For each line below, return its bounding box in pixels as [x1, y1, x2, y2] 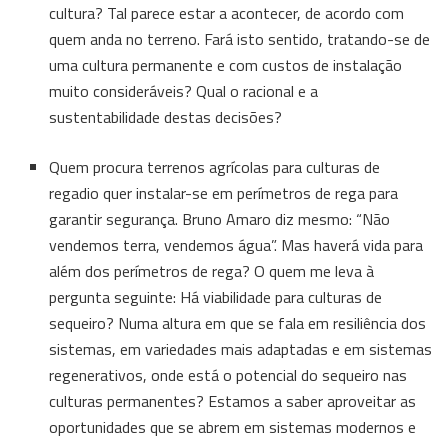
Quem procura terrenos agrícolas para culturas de [49, 154, 381, 179]
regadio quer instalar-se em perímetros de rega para [49, 180, 399, 205]
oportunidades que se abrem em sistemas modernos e [49, 414, 417, 439]
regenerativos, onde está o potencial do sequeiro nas [49, 362, 408, 387]
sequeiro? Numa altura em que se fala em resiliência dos [49, 310, 427, 335]
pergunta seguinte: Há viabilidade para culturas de [49, 284, 383, 309]
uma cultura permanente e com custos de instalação [49, 52, 403, 77]
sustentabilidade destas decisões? [49, 104, 283, 129]
